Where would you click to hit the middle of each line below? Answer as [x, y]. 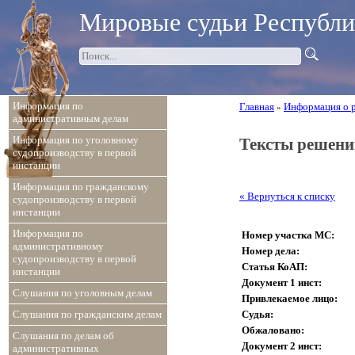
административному [58, 246]
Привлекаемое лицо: [290, 298]
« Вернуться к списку [287, 197]
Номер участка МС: [288, 235]
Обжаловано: [273, 330]
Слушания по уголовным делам [82, 293]
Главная [257, 107]
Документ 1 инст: [282, 282]
